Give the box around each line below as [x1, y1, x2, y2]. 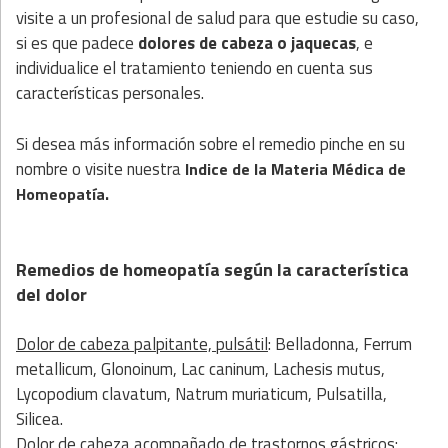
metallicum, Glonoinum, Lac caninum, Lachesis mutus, [16, 355, 385, 382]
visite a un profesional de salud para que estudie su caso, [16, 5, 419, 32]
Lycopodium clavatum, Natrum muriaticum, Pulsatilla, [16, 380, 387, 407]
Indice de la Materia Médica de [181, 156, 406, 181]
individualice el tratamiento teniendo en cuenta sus [16, 55, 373, 82]
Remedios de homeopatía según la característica [16, 255, 409, 283]
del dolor [16, 280, 87, 308]
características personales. [16, 80, 204, 107]
